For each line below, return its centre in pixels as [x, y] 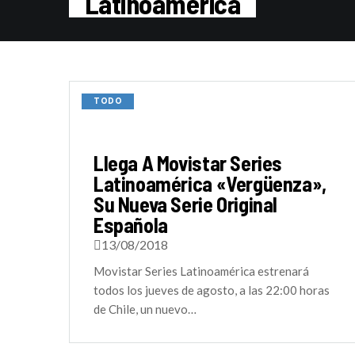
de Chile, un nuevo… [145, 309]
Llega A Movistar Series [188, 163]
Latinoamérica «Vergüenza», [210, 183]
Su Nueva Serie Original [186, 204]
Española [131, 225]
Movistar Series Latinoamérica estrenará [201, 271]
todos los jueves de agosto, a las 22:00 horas [212, 290]
